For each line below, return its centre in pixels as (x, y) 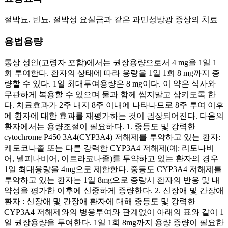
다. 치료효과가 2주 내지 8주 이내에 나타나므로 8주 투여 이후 (114, 105)
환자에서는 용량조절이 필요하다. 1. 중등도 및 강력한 (100, 127)
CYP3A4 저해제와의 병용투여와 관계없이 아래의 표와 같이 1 (114, 212)
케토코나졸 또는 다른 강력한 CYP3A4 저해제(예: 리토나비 (109, 148)
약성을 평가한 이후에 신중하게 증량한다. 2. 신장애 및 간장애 (114, 191)
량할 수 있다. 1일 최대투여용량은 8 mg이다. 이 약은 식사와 (110, 84)
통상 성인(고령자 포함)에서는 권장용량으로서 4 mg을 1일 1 (110, 63)
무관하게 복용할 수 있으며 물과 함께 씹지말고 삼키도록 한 (110, 95)
